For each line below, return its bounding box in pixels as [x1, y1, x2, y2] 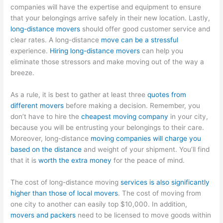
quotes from [147, 91, 187, 99]
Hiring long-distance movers [50, 47, 140, 55]
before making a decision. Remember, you [64, 102, 201, 110]
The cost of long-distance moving [10, 178, 121, 186]
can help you [140, 47, 184, 55]
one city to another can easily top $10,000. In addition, [10, 200, 188, 208]
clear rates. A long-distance [10, 36, 102, 44]
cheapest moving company [81, 112, 169, 121]
